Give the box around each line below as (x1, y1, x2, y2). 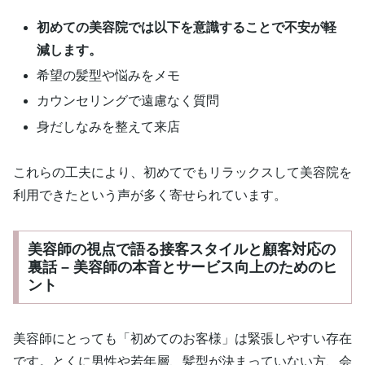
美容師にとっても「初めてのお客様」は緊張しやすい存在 (13, 332, 352, 345)
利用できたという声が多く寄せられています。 (13, 188, 287, 203)
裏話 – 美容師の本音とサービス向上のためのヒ (27, 259, 337, 276)
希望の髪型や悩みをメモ (37, 68, 181, 83)
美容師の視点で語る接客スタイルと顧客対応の (27, 241, 336, 258)
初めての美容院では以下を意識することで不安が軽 (37, 20, 337, 35)
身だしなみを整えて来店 (37, 119, 181, 134)
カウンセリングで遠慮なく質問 (37, 94, 220, 108)
